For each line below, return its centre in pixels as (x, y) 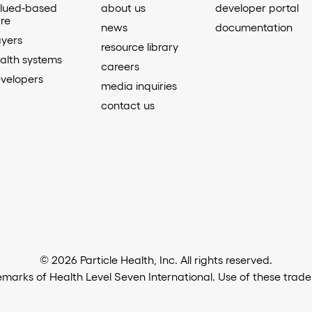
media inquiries (139, 85)
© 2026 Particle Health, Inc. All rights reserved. (156, 260)
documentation (254, 27)
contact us (128, 105)
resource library (140, 46)
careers (120, 66)
